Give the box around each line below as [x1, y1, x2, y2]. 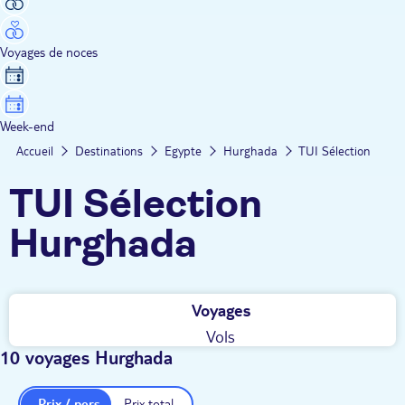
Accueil [16, 143, 53, 158]
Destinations [75, 143, 143, 158]
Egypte [165, 143, 202, 158]
